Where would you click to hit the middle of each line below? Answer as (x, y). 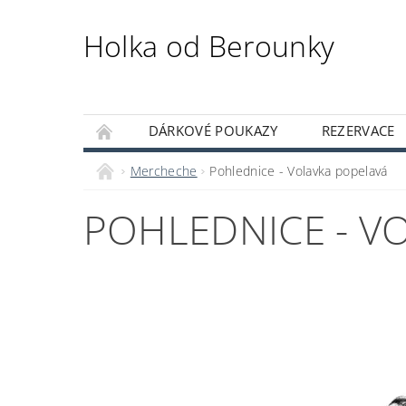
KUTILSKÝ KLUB (155, 164)
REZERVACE (358, 131)
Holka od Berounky (209, 46)
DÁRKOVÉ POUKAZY (213, 131)
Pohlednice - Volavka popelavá (299, 171)
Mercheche (164, 171)
